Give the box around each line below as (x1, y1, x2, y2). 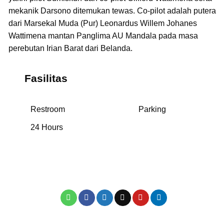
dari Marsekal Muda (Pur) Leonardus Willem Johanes (8, 18, 197, 27)
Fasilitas (21, 72, 67, 84)
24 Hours (28, 123, 63, 132)
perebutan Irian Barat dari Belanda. (8, 43, 132, 52)
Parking (136, 105, 166, 114)
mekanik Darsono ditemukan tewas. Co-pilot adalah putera (8, 6, 216, 15)
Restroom (28, 105, 65, 114)
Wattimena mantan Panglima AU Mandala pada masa (8, 31, 198, 40)
